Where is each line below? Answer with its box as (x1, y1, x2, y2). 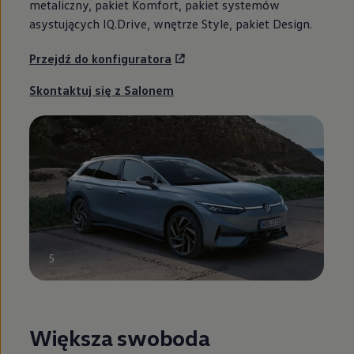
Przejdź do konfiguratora (29, 50, 172, 66)
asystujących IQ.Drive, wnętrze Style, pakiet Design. (29, 15, 313, 32)
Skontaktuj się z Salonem (29, 81, 175, 98)
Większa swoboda (29, 324, 210, 352)
